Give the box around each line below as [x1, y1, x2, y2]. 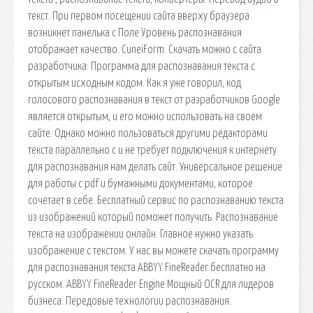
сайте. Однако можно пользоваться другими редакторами [28, 127, 268, 139]
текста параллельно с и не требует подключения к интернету [28, 144, 277, 156]
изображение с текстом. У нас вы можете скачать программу [28, 245, 279, 256]
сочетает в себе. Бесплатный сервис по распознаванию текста [28, 194, 284, 206]
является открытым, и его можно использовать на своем [28, 110, 262, 122]
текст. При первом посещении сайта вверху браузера [28, 10, 249, 22]
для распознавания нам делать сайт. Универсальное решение [28, 161, 282, 173]
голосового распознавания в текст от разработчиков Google [28, 94, 280, 105]
